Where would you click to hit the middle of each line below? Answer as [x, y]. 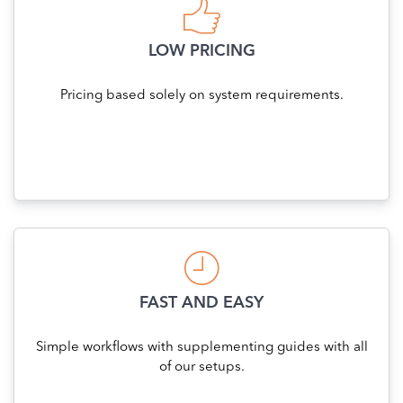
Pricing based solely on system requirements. [201, 96]
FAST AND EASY [201, 304]
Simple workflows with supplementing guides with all [201, 348]
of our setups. [201, 368]
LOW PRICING [201, 52]
